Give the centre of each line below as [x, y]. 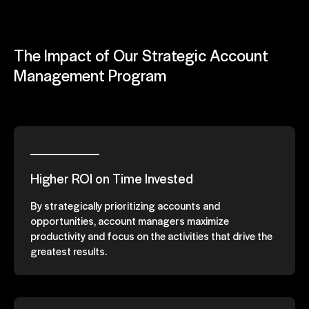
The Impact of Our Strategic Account [141, 54]
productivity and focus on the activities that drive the [151, 235]
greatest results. [69, 250]
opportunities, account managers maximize [130, 220]
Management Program [90, 74]
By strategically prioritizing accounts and [125, 205]
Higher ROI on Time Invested [112, 178]
